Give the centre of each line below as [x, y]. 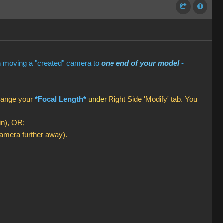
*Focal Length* [61, 99]
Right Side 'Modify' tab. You [153, 99]
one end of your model [140, 63]
